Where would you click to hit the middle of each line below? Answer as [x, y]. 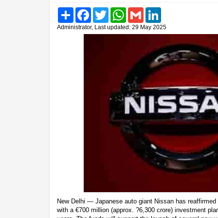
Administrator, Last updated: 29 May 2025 [112, 27]
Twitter [118, 11]
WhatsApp [141, 11]
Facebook [105, 11]
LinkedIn [173, 11]
